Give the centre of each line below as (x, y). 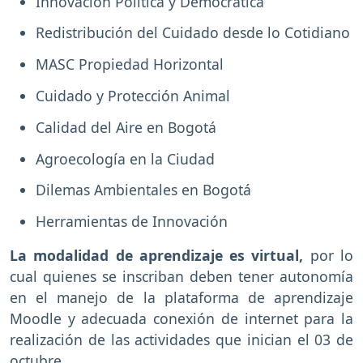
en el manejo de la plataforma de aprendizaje (181, 298)
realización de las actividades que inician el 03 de (181, 340)
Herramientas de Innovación (132, 222)
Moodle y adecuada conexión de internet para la (181, 319)
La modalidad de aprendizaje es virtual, (160, 256)
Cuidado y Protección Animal (133, 96)
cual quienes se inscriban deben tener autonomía (181, 277)
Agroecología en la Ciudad (125, 158)
